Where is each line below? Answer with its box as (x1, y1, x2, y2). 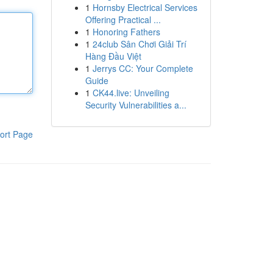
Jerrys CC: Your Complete (92, 62, 193, 74)
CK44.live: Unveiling (92, 87, 169, 99)
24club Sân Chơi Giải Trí (92, 38, 186, 50)
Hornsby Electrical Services (92, 1, 197, 13)
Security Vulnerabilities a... (85, 99, 186, 111)
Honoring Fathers (92, 26, 160, 38)
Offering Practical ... (85, 13, 161, 26)
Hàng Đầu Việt (85, 50, 141, 62)
